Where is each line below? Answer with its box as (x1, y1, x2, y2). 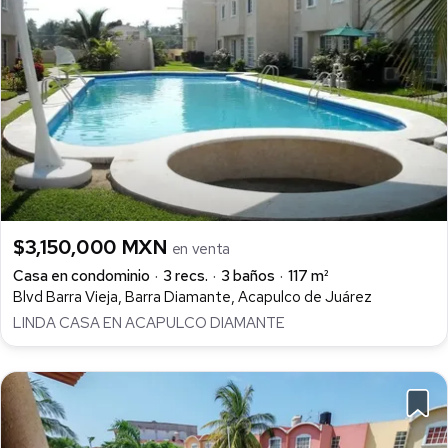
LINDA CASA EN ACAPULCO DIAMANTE (13, 312, 285, 333)
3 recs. (163, 265, 208, 286)
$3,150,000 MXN (13, 233, 172, 260)
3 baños (221, 265, 275, 286)
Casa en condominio (13, 265, 150, 286)
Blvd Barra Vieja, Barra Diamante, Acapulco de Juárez (13, 286, 372, 307)
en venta (171, 238, 231, 259)
